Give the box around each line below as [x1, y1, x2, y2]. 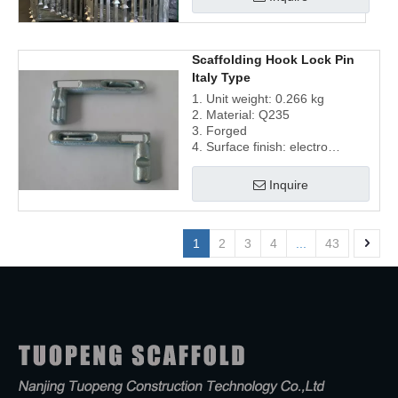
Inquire [269, 178, 308, 192]
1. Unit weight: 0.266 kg [192, 92, 328, 106]
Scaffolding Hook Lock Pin [192, 52, 354, 67]
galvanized [192, 155, 252, 170]
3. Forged [192, 123, 251, 138]
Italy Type [192, 70, 251, 84]
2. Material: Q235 [192, 107, 293, 122]
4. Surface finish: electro [192, 139, 328, 154]
